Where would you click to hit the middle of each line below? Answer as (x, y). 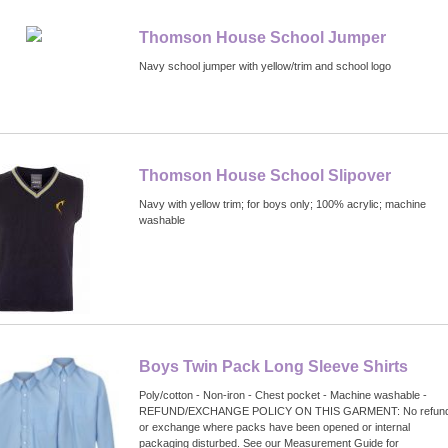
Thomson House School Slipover (265, 176)
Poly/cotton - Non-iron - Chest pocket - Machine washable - (283, 395)
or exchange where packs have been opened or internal (274, 427)
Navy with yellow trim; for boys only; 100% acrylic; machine (282, 204)
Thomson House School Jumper (262, 38)
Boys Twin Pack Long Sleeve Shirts (273, 367)
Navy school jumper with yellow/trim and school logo (265, 66)
